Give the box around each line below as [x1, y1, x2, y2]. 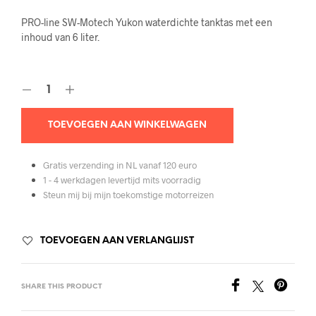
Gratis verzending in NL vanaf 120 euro [42, 159, 197, 171]
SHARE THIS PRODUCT [21, 282, 102, 291]
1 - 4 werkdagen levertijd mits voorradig [42, 174, 201, 186]
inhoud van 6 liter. [21, 31, 99, 44]
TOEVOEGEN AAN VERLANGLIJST [40, 236, 194, 245]
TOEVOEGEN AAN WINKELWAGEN [48, 121, 207, 130]
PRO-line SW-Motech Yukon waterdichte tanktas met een [21, 16, 272, 29]
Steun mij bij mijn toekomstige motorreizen [42, 189, 214, 201]
